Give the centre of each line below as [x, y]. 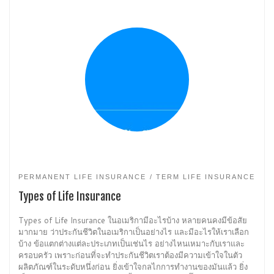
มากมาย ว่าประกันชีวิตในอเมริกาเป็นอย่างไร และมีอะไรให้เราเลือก [134, 232]
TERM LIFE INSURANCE [206, 176]
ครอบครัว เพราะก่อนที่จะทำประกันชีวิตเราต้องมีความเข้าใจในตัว [130, 255]
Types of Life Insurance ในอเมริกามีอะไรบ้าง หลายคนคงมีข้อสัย [133, 220]
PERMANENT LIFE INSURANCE [82, 176]
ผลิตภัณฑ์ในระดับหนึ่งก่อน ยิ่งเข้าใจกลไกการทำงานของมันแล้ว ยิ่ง [133, 267]
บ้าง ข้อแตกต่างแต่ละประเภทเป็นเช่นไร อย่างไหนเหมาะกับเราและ [131, 244]
